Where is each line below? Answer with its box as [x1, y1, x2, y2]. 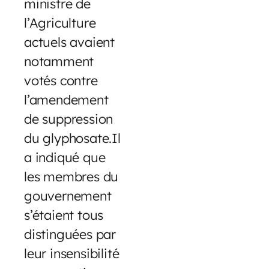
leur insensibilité [24, 245, 119, 262]
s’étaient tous [24, 207, 104, 223]
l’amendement [24, 91, 109, 108]
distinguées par [24, 226, 116, 243]
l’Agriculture [24, 14, 96, 31]
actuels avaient [24, 34, 115, 50]
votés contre [24, 72, 98, 89]
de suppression [24, 110, 113, 127]
